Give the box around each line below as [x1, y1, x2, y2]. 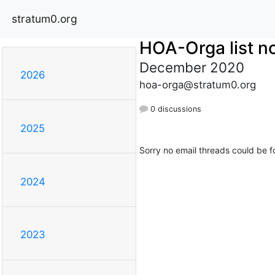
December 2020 [139, 58, 244, 76]
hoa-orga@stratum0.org [139, 78, 256, 91]
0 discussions [147, 104, 201, 114]
